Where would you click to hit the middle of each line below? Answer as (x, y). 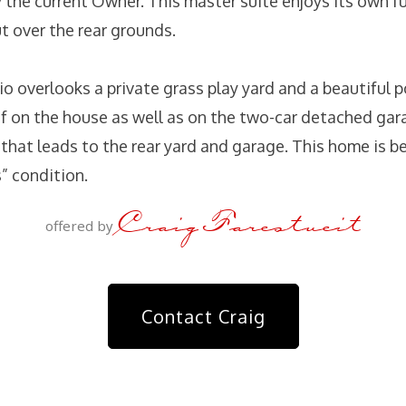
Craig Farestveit (239, 222)
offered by (81, 226)
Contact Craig (203, 317)
